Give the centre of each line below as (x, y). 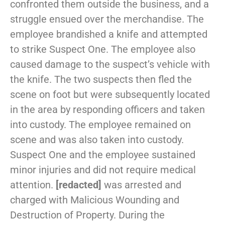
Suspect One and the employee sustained (103, 155)
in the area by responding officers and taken (107, 110)
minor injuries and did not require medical (103, 170)
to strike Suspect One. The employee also (103, 49)
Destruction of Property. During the (87, 215)
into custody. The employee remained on (100, 125)
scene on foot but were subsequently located (110, 95)
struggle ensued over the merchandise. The (107, 19)
